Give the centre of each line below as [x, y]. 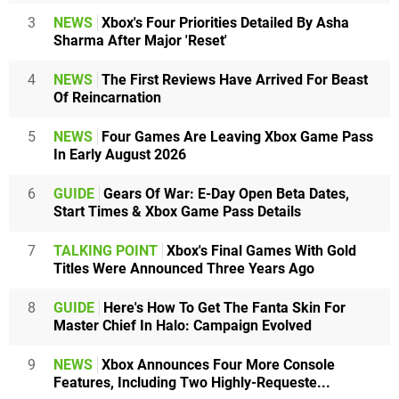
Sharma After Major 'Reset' [140, 40]
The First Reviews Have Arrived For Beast [233, 79]
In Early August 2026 [120, 154]
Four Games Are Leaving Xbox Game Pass [236, 136]
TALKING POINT [106, 250]
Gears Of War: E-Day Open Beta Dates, [224, 193]
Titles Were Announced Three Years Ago [184, 268]
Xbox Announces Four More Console [216, 364]
